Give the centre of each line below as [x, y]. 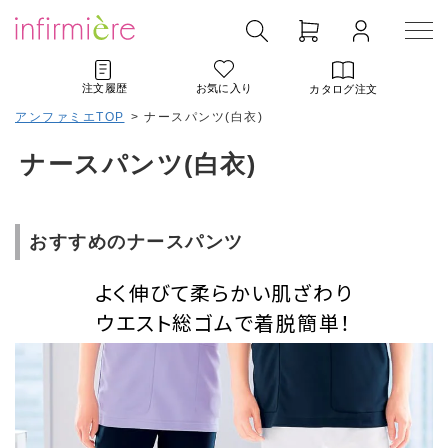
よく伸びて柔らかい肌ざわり [224, 292]
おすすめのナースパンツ [136, 242]
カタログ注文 [343, 89]
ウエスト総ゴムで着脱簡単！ [224, 322]
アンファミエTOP [70, 117]
